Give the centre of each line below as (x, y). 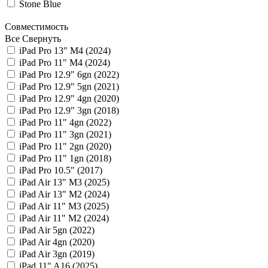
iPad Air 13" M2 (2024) (64, 194)
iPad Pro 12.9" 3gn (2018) (69, 110)
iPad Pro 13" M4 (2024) (65, 50)
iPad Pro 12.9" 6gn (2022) (69, 74)
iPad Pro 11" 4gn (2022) (65, 122)
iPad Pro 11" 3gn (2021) (65, 134)
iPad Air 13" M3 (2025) (64, 182)
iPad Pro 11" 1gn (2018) (65, 158)
